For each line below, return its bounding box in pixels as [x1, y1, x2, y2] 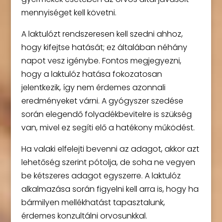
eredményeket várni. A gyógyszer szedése [21, 95, 183, 107]
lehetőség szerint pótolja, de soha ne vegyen [21, 157, 195, 168]
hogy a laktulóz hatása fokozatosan [21, 68, 162, 80]
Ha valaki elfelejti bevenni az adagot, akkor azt [21, 143, 199, 155]
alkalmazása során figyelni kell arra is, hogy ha [21, 183, 199, 195]
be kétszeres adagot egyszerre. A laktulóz [21, 170, 181, 182]
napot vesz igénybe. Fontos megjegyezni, [21, 55, 181, 67]
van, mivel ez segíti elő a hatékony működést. [21, 122, 195, 134]
